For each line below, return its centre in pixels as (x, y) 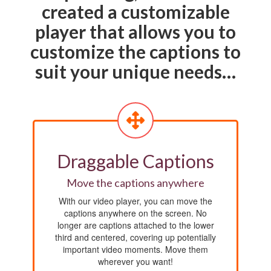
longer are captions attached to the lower (135, 225)
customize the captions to (135, 52)
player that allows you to (135, 32)
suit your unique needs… (135, 72)
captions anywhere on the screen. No (135, 213)
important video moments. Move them (135, 250)
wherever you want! (135, 262)
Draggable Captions (135, 161)
